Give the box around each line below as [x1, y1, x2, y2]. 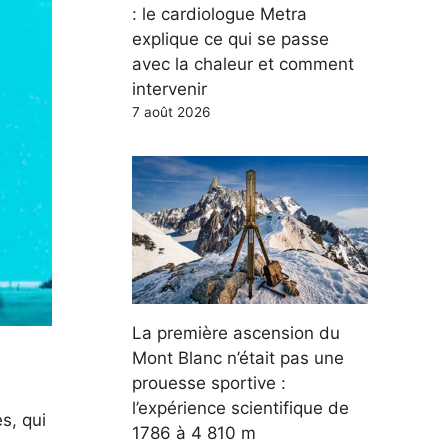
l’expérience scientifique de [132, 397, 349, 418]
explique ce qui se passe [132, 29, 329, 49]
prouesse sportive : [132, 372, 286, 393]
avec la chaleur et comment [132, 54, 354, 74]
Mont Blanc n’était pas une [132, 347, 344, 368]
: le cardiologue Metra [132, 4, 307, 24]
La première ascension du [132, 322, 340, 343]
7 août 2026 [132, 104, 210, 120]
